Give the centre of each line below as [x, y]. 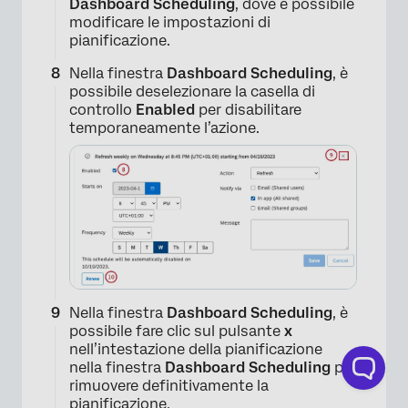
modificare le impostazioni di [170, 22]
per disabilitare [250, 109]
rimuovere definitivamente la [169, 386]
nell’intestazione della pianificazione [196, 350]
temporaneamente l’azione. [164, 127]
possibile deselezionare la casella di [192, 91]
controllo [102, 109]
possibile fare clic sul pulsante [175, 331]
